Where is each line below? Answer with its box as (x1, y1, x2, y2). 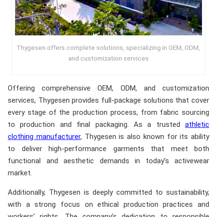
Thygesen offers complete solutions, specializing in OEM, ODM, (16, 43, 201, 51)
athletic (185, 120, 209, 129)
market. (8, 169, 32, 178)
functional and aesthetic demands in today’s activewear (8, 156, 209, 166)
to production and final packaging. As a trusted (8, 120, 185, 129)
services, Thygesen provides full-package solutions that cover (8, 96, 209, 105)
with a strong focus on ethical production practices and (8, 200, 209, 209)
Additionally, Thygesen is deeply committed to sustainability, (8, 188, 209, 197)
